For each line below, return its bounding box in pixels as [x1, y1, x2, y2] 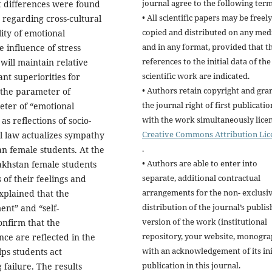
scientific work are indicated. [142, 70, 250, 82]
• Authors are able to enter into [142, 158, 257, 169]
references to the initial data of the [142, 56, 271, 67]
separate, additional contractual [142, 172, 260, 184]
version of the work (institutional [142, 216, 267, 228]
